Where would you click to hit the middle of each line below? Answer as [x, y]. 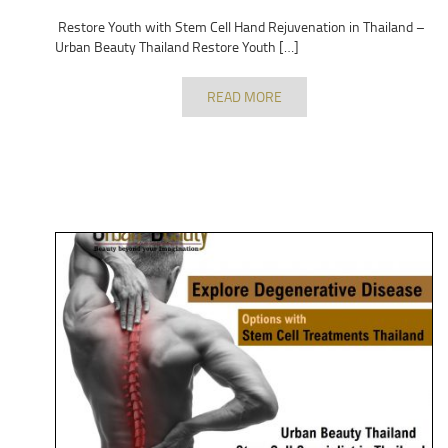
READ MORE [244, 96]
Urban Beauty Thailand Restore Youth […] [177, 46]
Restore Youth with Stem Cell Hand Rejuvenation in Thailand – [240, 26]
